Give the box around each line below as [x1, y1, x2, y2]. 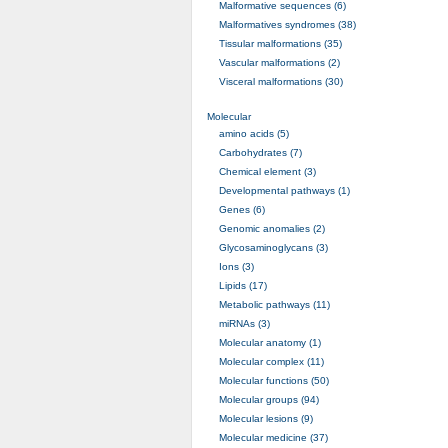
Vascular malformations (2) [218, 56, 340, 68]
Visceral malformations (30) [218, 75, 343, 87]
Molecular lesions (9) [218, 412, 313, 424]
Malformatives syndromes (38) [218, 18, 356, 30]
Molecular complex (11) [218, 355, 324, 367]
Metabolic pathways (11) [218, 298, 330, 310]
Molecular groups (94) [218, 393, 319, 405]
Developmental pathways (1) [218, 184, 350, 196]
